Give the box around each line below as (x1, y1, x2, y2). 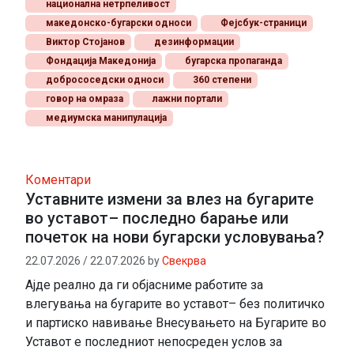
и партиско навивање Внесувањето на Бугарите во (25, 315, 326, 331)
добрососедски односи (43, 74, 164, 86)
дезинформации (152, 36, 235, 48)
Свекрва (162, 254, 206, 268)
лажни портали (150, 93, 223, 105)
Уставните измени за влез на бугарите (25, 190, 314, 209)
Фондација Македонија (43, 55, 156, 67)
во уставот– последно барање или (25, 209, 288, 228)
